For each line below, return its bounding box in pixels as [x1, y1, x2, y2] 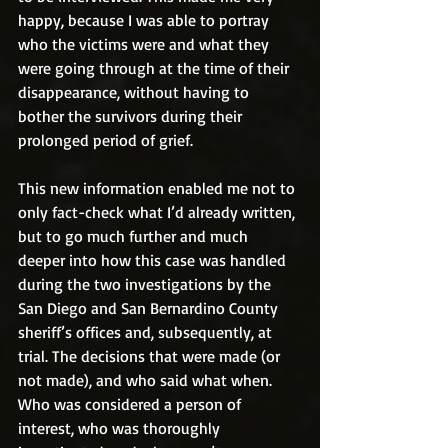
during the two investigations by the [18, 274, 275, 294]
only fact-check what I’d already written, [18, 202, 299, 222]
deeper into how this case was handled [18, 250, 290, 270]
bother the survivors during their [18, 106, 246, 126]
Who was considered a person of [18, 394, 245, 414]
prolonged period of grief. [18, 130, 193, 150]
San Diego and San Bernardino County [18, 298, 282, 318]
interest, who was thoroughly [18, 418, 224, 438]
